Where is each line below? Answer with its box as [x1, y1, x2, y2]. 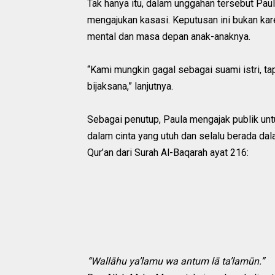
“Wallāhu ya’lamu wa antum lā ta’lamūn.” [87, 255, 265, 267]
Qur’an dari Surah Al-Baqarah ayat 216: [87, 146, 249, 158]
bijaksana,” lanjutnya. [87, 80, 173, 92]
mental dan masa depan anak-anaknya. [87, 30, 250, 42]
